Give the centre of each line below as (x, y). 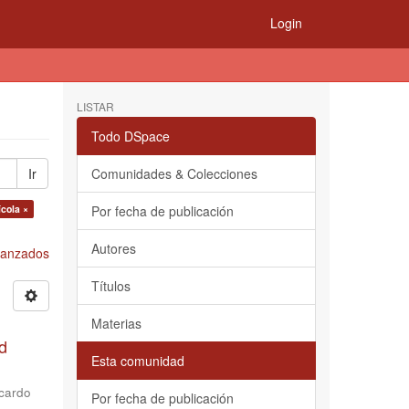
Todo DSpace (130, 136)
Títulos (110, 286)
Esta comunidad (137, 361)
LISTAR (95, 106)
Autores (113, 248)
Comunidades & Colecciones (174, 173)
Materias (116, 323)
